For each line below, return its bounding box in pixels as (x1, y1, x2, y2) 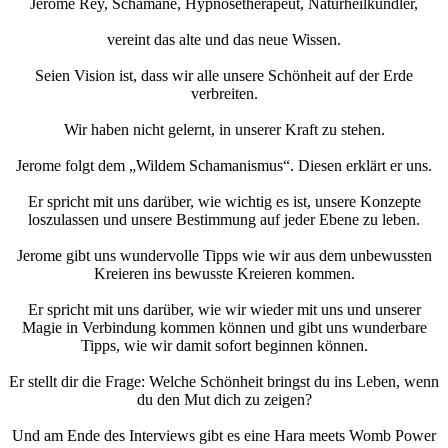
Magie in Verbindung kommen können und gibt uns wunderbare (21, 318, 427, 336)
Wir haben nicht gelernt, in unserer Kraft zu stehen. (63, 120, 385, 138)
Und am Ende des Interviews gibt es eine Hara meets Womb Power (12, 426, 436, 444)
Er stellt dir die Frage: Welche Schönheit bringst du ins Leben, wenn (9, 372, 439, 390)
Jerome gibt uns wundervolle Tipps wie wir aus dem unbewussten (16, 246, 432, 264)
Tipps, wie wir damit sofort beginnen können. (80, 336, 368, 354)
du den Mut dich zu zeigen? (136, 390, 312, 408)
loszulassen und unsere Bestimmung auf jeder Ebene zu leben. (28, 210, 420, 228)
